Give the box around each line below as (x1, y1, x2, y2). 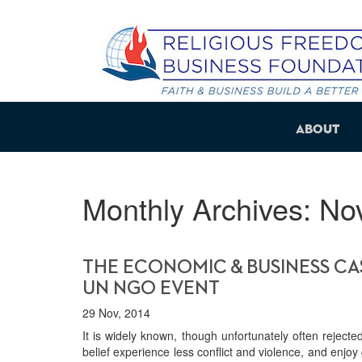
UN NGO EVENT (82, 279, 220, 298)
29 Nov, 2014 (82, 305, 150, 321)
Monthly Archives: (82, 187, 319, 229)
